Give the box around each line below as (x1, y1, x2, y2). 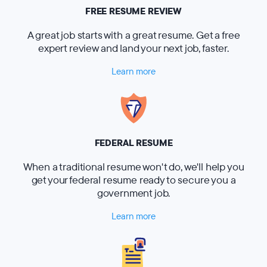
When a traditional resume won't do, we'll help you (23, 160, 244, 175)
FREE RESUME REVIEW (85, 5, 182, 18)
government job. (97, 186, 170, 201)
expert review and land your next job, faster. (38, 41, 229, 56)
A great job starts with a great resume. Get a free (27, 28, 240, 43)
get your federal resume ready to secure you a (31, 173, 236, 188)
